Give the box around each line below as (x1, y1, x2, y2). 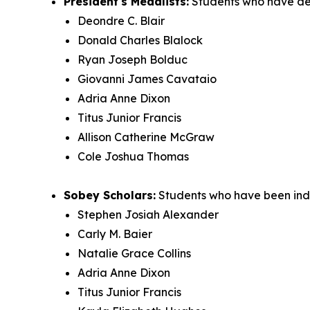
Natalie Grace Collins (77, 246, 191, 261)
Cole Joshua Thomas (77, 149, 189, 164)
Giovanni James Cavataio (77, 72, 217, 86)
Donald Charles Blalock (77, 33, 203, 48)
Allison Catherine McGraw (77, 130, 215, 145)
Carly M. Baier (77, 227, 152, 241)
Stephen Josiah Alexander (77, 208, 219, 222)
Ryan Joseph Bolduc (77, 53, 188, 67)
